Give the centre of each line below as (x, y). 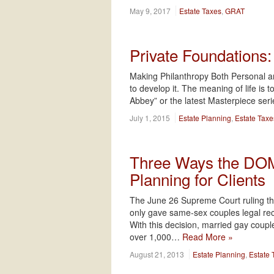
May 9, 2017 (150, 11)
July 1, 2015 (150, 118)
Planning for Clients (198, 179)
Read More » (208, 237)
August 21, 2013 (157, 254)
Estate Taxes (200, 11)
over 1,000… (156, 237)
